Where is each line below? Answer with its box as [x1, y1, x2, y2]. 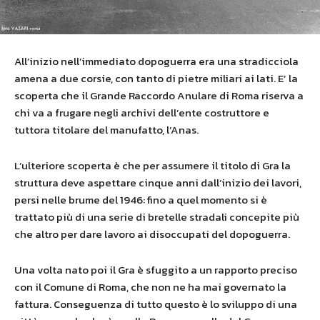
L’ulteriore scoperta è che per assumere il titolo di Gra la [14, 156, 291, 174]
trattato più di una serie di [14, 208, 148, 225]
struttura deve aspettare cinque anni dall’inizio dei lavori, [14, 174, 301, 191]
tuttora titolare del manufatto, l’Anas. [14, 121, 199, 138]
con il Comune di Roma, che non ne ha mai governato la [14, 278, 286, 295]
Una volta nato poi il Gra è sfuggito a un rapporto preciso [14, 261, 297, 278]
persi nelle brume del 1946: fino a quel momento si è [14, 191, 267, 208]
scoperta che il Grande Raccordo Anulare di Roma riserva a [14, 86, 304, 104]
